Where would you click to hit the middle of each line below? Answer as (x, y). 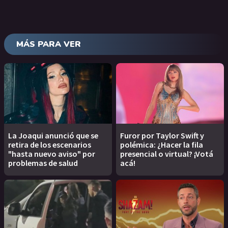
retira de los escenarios (50, 145)
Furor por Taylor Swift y (162, 136)
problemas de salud (43, 163)
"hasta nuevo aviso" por (52, 154)
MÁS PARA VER (49, 44)
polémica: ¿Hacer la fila (162, 145)
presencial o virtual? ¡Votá (167, 154)
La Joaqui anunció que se (53, 136)
